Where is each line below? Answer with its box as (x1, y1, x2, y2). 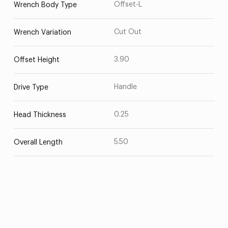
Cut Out (114, 28, 141, 36)
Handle (114, 83, 137, 91)
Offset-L (114, 1, 142, 8)
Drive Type (13, 84, 48, 91)
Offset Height (13, 56, 60, 64)
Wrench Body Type (13, 2, 77, 9)
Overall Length (13, 139, 63, 146)
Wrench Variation (13, 29, 71, 36)
